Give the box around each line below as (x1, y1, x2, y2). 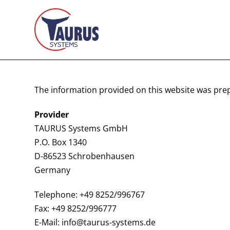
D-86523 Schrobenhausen (34, 150, 135, 162)
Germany (34, 164, 71, 176)
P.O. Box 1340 (34, 137, 87, 148)
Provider (34, 109, 69, 120)
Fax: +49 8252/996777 (34, 203, 117, 214)
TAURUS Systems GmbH (34, 123, 128, 134)
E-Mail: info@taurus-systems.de (34, 217, 156, 228)
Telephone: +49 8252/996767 (34, 189, 145, 200)
